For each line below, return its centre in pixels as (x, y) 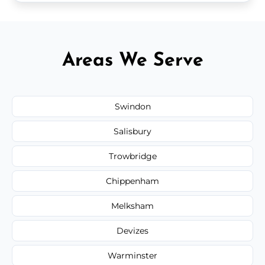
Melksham (132, 206)
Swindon (132, 106)
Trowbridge (132, 156)
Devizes (132, 230)
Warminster (132, 255)
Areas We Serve (132, 61)
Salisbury (132, 131)
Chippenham (132, 181)
